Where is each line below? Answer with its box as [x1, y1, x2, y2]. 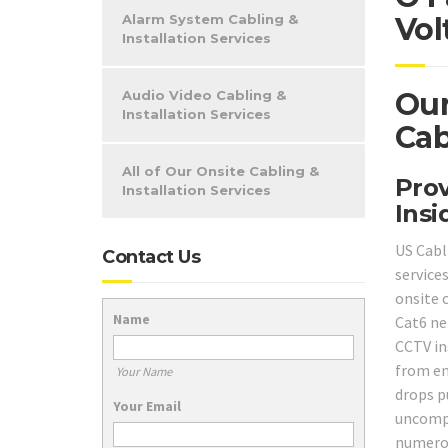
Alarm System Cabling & [122, 11, 298, 27]
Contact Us [102, 246, 200, 268]
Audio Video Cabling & [122, 87, 286, 103]
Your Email [113, 396, 181, 415]
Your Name [115, 363, 172, 379]
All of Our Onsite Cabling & [122, 163, 319, 179]
